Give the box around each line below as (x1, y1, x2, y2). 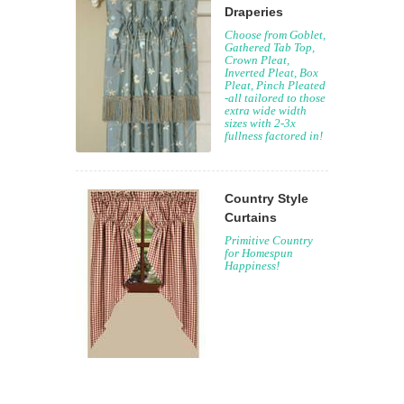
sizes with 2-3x (225, 116, 296, 130)
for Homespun (225, 246, 293, 260)
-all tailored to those (225, 91, 326, 105)
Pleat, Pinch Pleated (225, 78, 326, 92)
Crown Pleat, (225, 53, 289, 67)
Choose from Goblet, (225, 28, 326, 41)
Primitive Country (225, 234, 313, 247)
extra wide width (225, 104, 307, 117)
